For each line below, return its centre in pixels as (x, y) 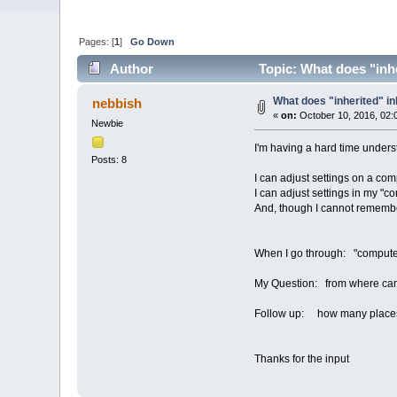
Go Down (153, 41)
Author (131, 69)
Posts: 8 (109, 159)
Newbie (108, 124)
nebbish (117, 104)
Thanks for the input (301, 359)
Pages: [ (97, 41)
